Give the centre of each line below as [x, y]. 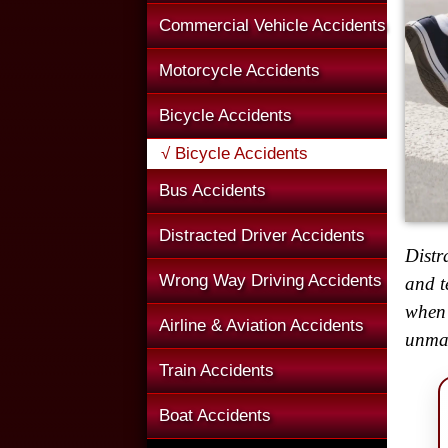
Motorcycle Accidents [239, 70]
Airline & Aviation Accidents [261, 325]
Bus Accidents [212, 190]
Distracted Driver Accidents [262, 235]
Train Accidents [216, 370]
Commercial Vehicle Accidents [272, 25]
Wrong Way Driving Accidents [270, 280]
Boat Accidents [215, 415]
